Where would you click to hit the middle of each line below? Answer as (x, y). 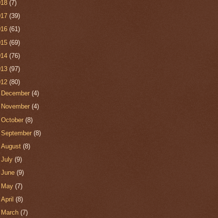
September (18, 133)
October (13, 120)
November (17, 107)
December (17, 93)
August (12, 146)
